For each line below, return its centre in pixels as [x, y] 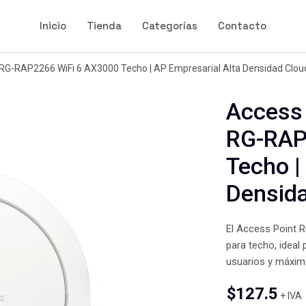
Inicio [53, 26]
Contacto [242, 26]
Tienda [104, 26]
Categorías [170, 26]
